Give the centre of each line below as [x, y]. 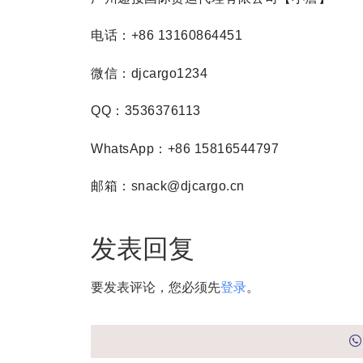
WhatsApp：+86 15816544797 [185, 148]
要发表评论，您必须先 [156, 287]
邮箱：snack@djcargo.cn [168, 186]
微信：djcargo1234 [149, 73]
